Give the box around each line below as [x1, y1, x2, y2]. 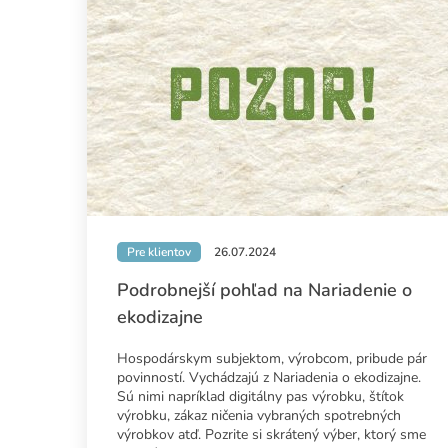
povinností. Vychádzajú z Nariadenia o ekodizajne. [117, 368, 421, 388]
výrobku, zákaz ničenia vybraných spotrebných [117, 406, 401, 426]
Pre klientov [127, 244, 191, 261]
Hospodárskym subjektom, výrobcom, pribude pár [117, 349, 427, 369]
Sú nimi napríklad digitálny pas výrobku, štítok [117, 387, 404, 407]
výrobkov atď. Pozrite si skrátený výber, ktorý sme [117, 425, 426, 445]
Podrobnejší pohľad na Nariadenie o [117, 278, 412, 303]
